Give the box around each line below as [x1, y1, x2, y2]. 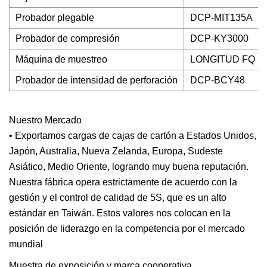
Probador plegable [15, 13, 94, 23]
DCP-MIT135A [190, 13, 253, 23]
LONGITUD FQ [190, 54, 255, 64]
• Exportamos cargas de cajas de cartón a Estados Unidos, [9, 131, 256, 141]
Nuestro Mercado [9, 115, 82, 125]
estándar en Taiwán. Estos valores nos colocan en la [9, 208, 231, 218]
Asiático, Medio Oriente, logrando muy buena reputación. [9, 162, 249, 172]
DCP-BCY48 [190, 75, 245, 85]
